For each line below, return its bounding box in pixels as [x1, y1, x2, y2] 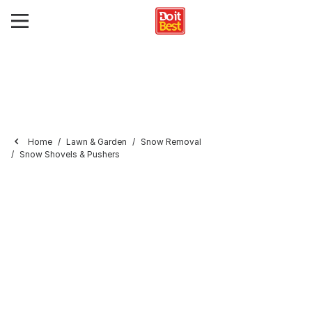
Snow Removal [141, 136, 201, 147]
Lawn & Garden [66, 136, 127, 147]
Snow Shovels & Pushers [19, 149, 120, 159]
